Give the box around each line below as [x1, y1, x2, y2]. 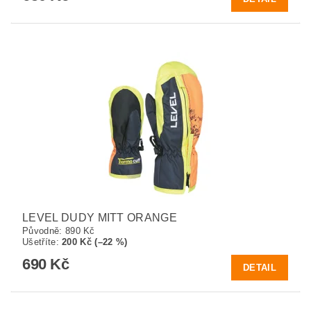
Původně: [22, 225, 65, 236]
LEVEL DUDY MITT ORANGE [22, 211, 178, 224]
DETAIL [243, 262, 276, 273]
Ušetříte [22, 236, 56, 247]
